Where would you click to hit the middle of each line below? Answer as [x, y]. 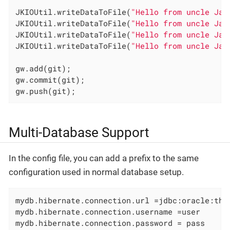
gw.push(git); [46, 91]
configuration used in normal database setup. [96, 172]
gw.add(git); [43, 68]
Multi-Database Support [79, 132]
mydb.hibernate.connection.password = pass [110, 223]
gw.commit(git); [50, 79]
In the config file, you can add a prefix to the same [104, 158]
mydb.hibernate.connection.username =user [108, 211]
